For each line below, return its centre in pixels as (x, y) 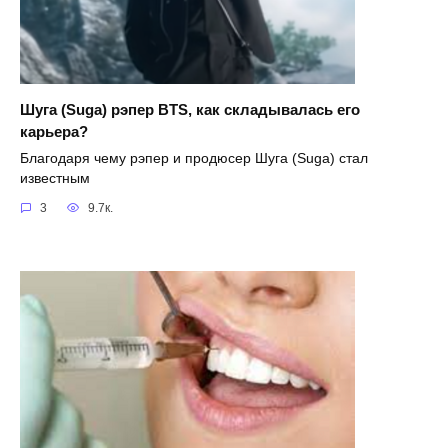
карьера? (54, 131)
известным (55, 178)
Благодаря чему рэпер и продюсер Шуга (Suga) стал (194, 158)
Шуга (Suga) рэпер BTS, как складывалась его (190, 109)
